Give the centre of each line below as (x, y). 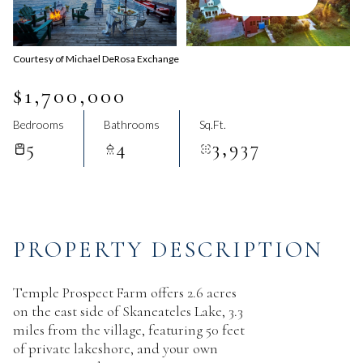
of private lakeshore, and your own (115, 348)
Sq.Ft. (213, 124)
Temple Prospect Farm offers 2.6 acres (125, 293)
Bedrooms (38, 124)
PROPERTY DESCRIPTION (168, 250)
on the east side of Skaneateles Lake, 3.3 (128, 311)
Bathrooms (132, 124)
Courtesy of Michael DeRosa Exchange (96, 59)
